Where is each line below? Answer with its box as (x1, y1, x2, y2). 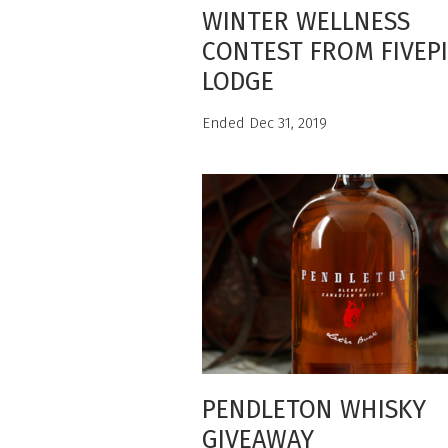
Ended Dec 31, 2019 (202, 114, 327, 132)
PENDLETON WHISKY (202, 395, 426, 425)
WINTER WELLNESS (202, 7, 410, 37)
